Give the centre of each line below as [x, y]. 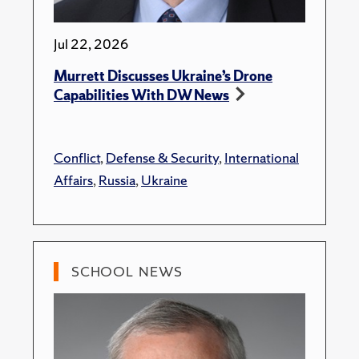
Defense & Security [162, 157]
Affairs [73, 180]
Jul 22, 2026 [91, 44]
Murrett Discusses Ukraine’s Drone [163, 76]
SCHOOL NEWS [127, 271]
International [262, 157]
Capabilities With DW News [141, 95]
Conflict [77, 157]
